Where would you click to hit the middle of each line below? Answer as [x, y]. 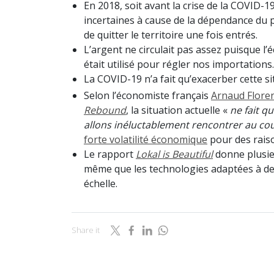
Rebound [105, 110]
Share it [86, 230]
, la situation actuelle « [178, 110]
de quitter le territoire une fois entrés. [171, 35]
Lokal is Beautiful [174, 154]
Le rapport [110, 154]
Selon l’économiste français [147, 96]
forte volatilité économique [146, 140]
